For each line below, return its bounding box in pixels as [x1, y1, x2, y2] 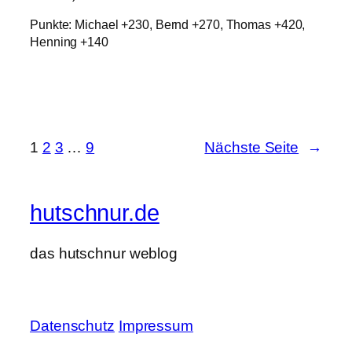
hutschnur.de [30, 200, 159, 225]
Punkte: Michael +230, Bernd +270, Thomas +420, [30, 17, 306, 32]
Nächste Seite [204, 138, 299, 156]
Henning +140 [30, 35, 108, 49]
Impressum [118, 317, 193, 335]
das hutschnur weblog [30, 245, 178, 262]
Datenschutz [30, 317, 115, 335]
